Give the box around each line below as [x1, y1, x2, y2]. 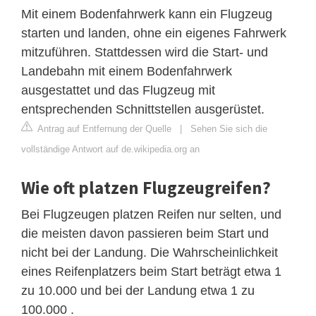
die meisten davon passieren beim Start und [21, 226, 269, 241]
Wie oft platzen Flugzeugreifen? [21, 176, 271, 199]
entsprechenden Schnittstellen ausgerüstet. [21, 102, 265, 116]
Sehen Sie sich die [190, 123, 267, 134]
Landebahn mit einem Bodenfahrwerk [21, 63, 232, 78]
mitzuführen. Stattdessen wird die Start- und [21, 44, 268, 59]
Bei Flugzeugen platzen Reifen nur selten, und [21, 207, 281, 221]
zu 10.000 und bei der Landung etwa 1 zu [21, 283, 255, 298]
